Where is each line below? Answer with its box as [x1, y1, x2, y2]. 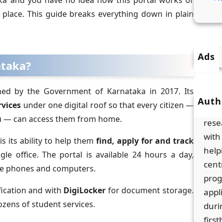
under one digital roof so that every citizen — [21, 100, 194, 111]
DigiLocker [63, 185, 106, 196]
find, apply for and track [96, 135, 194, 147]
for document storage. [106, 185, 194, 196]
